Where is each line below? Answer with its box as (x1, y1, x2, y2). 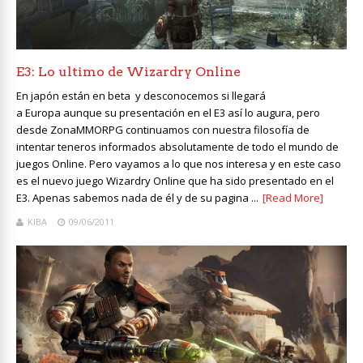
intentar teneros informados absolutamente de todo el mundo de (16, 139, 339, 154)
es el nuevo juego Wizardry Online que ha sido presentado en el (16, 173, 334, 188)
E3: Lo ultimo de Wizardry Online (16, 63, 241, 79)
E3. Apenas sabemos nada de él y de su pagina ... (16, 190, 258, 205)
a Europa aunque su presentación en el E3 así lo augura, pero (16, 105, 320, 120)
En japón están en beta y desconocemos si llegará (16, 88, 266, 103)
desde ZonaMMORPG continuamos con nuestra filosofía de (16, 122, 310, 137)
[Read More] (263, 190, 323, 205)
